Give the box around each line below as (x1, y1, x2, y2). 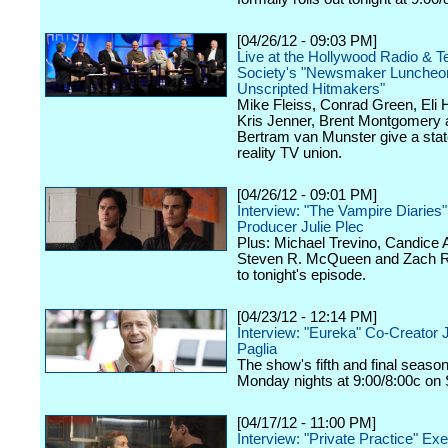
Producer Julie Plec (237, 219, 364, 235)
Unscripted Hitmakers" (237, 81, 385, 97)
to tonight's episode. (237, 267, 366, 283)
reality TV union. (237, 145, 342, 161)
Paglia (237, 341, 277, 357)
